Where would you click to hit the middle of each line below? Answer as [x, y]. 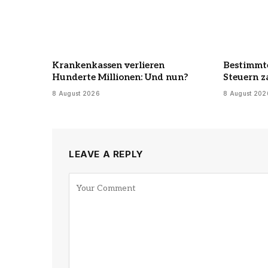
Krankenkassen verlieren [108, 66]
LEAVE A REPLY [106, 154]
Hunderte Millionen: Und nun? [120, 77]
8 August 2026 [76, 94]
